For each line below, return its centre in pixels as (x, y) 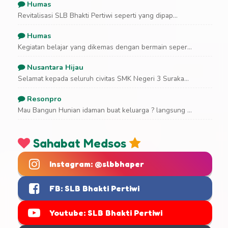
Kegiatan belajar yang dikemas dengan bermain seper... (105, 47)
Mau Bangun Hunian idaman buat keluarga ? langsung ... (105, 110)
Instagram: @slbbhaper (97, 164)
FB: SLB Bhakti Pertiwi (94, 189)
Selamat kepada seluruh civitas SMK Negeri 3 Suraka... (103, 79)
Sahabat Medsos (80, 144)
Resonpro (43, 99)
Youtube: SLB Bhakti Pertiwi (106, 213)
